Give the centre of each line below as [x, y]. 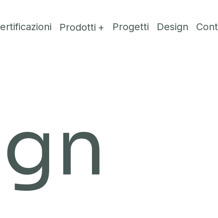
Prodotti [78, 27]
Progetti [131, 27]
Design [173, 27]
